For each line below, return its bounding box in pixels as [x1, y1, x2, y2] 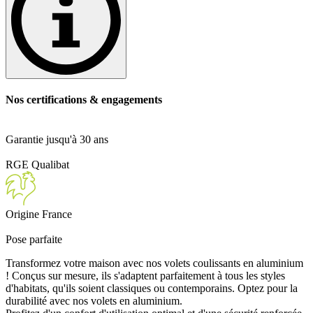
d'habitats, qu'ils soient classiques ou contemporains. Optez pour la [6, 282, 298, 294]
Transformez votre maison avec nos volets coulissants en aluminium [6, 256, 303, 269]
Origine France [6, 208, 72, 220]
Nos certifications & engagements [6, 94, 162, 106]
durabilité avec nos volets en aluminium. [6, 294, 182, 307]
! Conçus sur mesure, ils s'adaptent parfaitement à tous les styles [6, 269, 285, 282]
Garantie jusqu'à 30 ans [6, 133, 108, 146]
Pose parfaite [6, 233, 62, 245]
